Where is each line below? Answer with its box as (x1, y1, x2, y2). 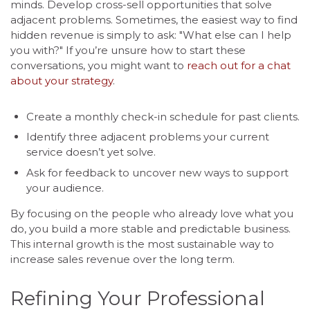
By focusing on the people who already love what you (10, 206, 293, 220)
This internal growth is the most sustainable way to (10, 237, 274, 250)
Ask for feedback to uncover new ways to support (26, 165, 289, 179)
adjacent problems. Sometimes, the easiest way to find (10, 12, 298, 26)
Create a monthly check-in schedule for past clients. (26, 109, 300, 123)
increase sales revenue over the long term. (10, 252, 235, 266)
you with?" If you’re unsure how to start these (10, 43, 246, 57)
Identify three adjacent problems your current (26, 130, 269, 144)
